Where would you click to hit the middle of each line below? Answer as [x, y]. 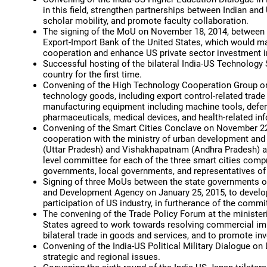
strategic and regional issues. [102, 257]
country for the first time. [92, 74]
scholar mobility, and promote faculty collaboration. [146, 21]
